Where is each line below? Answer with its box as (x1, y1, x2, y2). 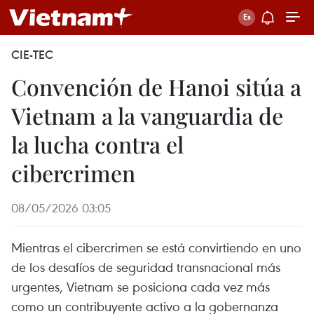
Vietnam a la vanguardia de (11, 100, 283, 130)
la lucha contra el (11, 129, 184, 159)
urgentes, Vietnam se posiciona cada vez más (11, 278, 270, 295)
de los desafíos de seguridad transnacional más (11, 258, 280, 275)
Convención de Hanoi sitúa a (11, 71, 301, 102)
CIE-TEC (11, 47, 53, 62)
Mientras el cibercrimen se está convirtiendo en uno (11, 238, 301, 256)
